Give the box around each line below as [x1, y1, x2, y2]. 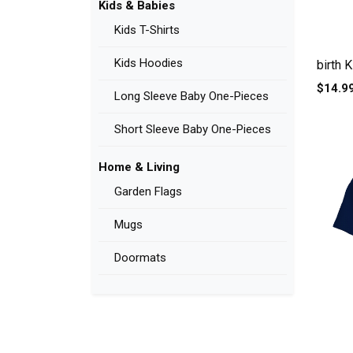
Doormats [114, 251, 166, 266]
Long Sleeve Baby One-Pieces [114, 89, 269, 104]
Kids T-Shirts [114, 23, 180, 38]
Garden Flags [114, 184, 182, 199]
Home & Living [98, 160, 180, 175]
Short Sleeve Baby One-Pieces [114, 122, 271, 137]
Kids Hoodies [114, 56, 183, 71]
